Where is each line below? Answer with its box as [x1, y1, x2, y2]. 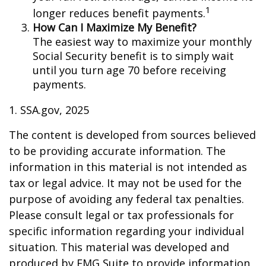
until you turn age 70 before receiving [33, 63, 226, 77]
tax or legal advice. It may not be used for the [9, 176, 242, 190]
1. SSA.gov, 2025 [9, 103, 89, 117]
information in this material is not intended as [9, 160, 247, 174]
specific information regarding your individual [9, 224, 244, 238]
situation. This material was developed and [9, 240, 229, 254]
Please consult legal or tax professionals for [9, 208, 234, 222]
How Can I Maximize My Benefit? [33, 20, 197, 34]
